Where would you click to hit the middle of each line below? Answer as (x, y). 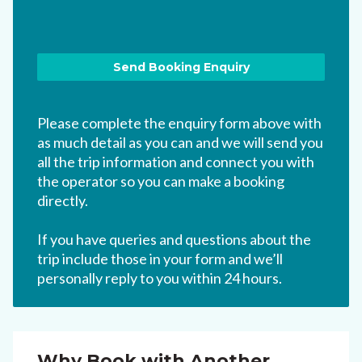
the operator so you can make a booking (161, 181)
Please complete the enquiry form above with (179, 123)
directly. (63, 201)
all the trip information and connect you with (176, 162)
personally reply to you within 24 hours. (160, 278)
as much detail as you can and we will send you (180, 143)
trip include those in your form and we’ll (160, 259)
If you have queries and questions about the (174, 240)
